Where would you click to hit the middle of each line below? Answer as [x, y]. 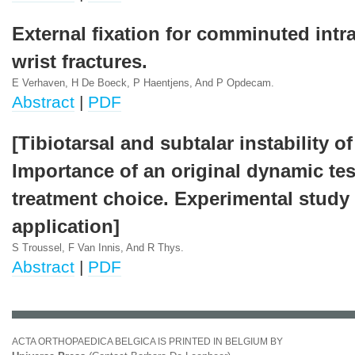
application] [66, 227]
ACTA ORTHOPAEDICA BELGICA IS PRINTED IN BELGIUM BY [147, 342]
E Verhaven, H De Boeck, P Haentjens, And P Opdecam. [143, 83]
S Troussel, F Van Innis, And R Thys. [98, 248]
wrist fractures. [80, 62]
